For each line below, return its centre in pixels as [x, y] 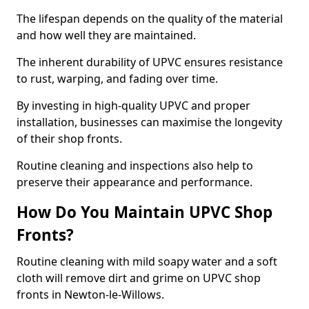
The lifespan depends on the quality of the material [150, 19]
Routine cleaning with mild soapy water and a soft [147, 261]
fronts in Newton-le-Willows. [92, 295]
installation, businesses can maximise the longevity [149, 122]
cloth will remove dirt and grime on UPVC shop [139, 278]
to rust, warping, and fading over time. [119, 79]
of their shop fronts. [71, 139]
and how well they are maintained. [108, 35]
